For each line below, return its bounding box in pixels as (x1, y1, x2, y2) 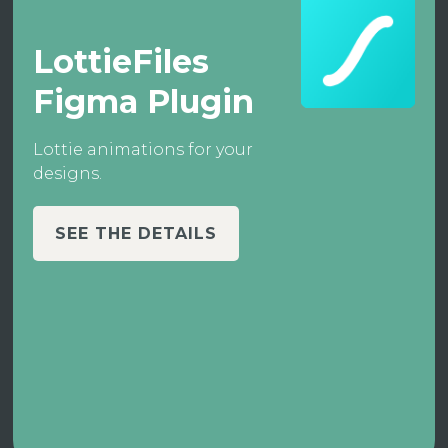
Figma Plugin (33, 82, 255, 121)
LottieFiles (33, 42, 210, 81)
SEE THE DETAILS (55, 224, 218, 243)
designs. (33, 164, 103, 183)
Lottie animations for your (33, 140, 254, 159)
